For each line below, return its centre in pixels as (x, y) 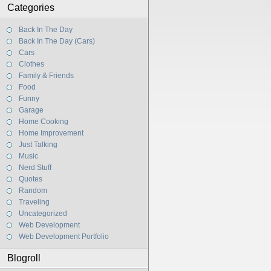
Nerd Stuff (35, 168)
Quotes (31, 179)
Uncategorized (43, 214)
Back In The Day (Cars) (57, 41)
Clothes (31, 64)
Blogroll (24, 258)
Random (33, 191)
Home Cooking (44, 122)
